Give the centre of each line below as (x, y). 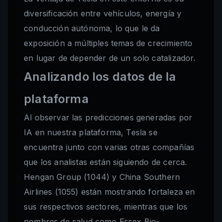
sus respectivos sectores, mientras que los (106, 207)
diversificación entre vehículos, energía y (103, 14)
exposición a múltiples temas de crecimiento (108, 43)
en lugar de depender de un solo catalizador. (110, 58)
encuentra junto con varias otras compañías (109, 147)
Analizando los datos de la (100, 77)
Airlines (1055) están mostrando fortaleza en (110, 192)
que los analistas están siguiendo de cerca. (106, 162)
